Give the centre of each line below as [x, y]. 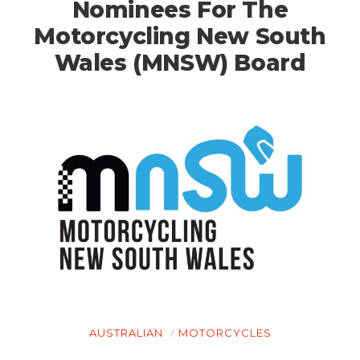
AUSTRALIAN [126, 332]
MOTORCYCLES [225, 332]
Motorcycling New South [180, 36]
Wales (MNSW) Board [180, 62]
